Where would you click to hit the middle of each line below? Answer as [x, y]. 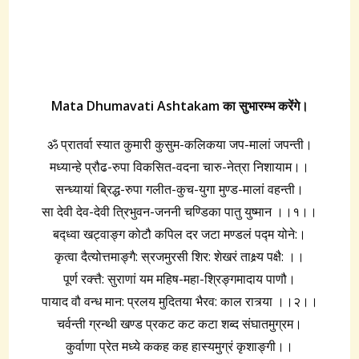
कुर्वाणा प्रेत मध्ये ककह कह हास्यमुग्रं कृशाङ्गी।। [179, 346]
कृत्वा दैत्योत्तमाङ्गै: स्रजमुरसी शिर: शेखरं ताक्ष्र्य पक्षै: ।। [179, 256]
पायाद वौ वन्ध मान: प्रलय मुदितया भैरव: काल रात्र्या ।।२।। [179, 301]
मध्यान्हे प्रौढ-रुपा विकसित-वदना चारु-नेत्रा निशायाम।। [179, 166]
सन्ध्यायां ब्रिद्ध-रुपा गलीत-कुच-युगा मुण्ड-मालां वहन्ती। [179, 189]
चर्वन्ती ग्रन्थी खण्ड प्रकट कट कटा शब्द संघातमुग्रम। [179, 323]
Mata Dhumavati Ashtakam [135, 105]
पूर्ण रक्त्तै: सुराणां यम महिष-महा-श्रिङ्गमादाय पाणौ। [179, 278]
